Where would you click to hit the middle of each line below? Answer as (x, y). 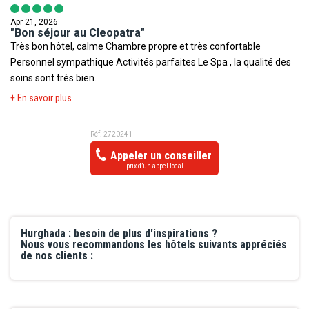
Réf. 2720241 (111, 134)
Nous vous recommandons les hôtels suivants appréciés (154, 245)
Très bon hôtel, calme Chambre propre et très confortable (58, 47)
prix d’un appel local (154, 166)
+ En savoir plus (41, 98)
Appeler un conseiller (160, 156)
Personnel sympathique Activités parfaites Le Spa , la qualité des (63, 62)
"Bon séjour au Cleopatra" (78, 33)
